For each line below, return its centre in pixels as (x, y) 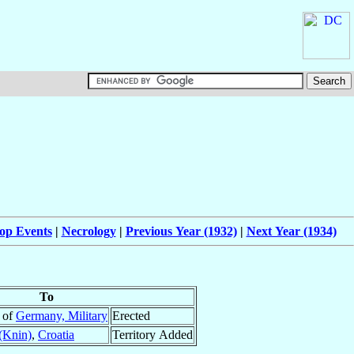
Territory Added (153, 335)
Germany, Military (62, 316)
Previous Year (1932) (181, 232)
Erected (131, 316)
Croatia (56, 335)
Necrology (88, 232)
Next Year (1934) (291, 232)
